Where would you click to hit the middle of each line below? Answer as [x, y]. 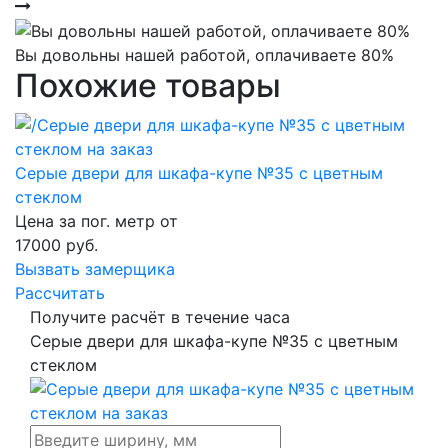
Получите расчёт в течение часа [160, 317]
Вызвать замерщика [95, 269]
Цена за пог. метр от [96, 221]
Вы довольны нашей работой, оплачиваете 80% [204, 55]
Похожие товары [148, 86]
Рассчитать [60, 293]
